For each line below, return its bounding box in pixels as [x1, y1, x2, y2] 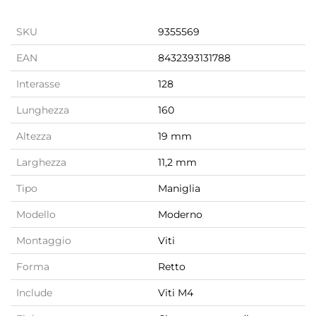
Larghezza [16, 156, 66, 169]
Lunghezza [16, 104, 69, 117]
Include [16, 286, 52, 300]
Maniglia [158, 182, 200, 195]
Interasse [16, 78, 60, 91]
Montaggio [16, 234, 71, 248]
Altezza [16, 130, 51, 143]
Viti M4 [158, 286, 193, 300]
